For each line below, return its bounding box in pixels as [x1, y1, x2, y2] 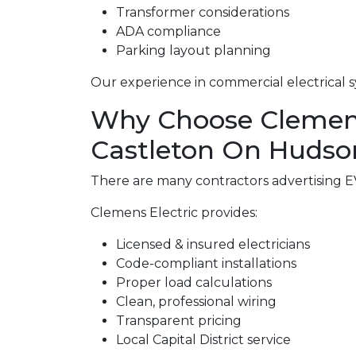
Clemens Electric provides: [91, 205, 257, 220]
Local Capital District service [116, 332, 291, 347]
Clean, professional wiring [116, 294, 277, 309]
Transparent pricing [116, 313, 242, 328]
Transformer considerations [116, 5, 289, 20]
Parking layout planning [116, 43, 271, 58]
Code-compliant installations [116, 256, 296, 271]
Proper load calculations [116, 275, 272, 290]
